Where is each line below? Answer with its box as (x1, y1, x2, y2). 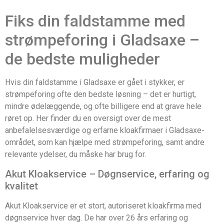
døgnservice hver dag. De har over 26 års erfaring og (5, 212, 188, 222)
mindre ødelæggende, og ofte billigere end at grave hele (5, 101, 201, 111)
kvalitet (5, 179, 38, 192)
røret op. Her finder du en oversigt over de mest (5, 113, 171, 123)
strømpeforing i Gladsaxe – (5, 30, 199, 50)
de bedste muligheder (5, 49, 160, 69)
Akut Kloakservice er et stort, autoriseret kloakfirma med (5, 200, 201, 210)
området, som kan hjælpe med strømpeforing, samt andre (5, 137, 204, 147)
